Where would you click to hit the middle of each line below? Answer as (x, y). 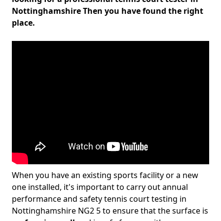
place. (23, 23)
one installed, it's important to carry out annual (100, 187)
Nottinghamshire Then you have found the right (108, 11)
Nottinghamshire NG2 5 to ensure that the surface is (110, 211)
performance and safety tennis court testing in (99, 199)
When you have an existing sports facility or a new (105, 175)
